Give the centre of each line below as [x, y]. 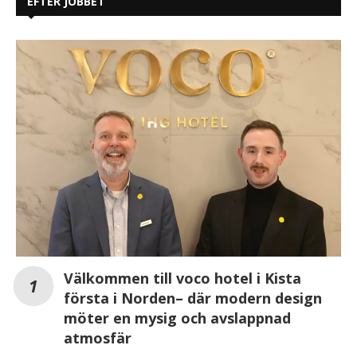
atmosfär [98, 337]
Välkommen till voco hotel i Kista [182, 278]
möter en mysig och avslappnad [177, 318]
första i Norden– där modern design [193, 298]
